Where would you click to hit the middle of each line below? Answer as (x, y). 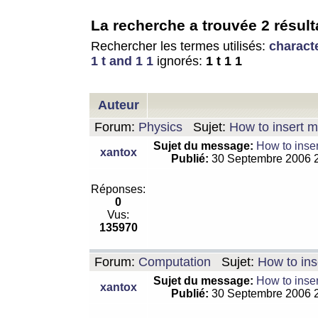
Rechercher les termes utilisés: (180, 46)
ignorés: (180, 61)
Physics (160, 127)
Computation (175, 262)
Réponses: (118, 189)
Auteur (118, 105)
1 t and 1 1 (122, 61)
